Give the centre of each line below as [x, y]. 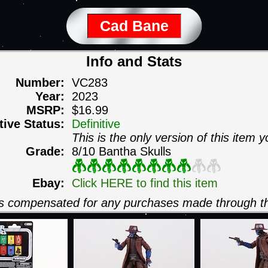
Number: [43, 83]
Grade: [48, 151]
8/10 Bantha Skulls [121, 151]
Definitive [96, 124]
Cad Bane [134, 26]
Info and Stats [134, 61]
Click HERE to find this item [144, 183]
